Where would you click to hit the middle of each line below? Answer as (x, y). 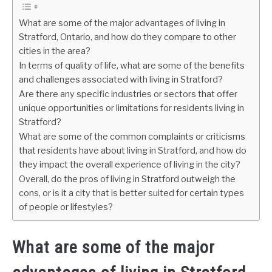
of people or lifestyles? (66, 207)
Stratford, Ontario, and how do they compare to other (127, 37)
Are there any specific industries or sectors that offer (128, 94)
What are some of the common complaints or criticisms (132, 137)
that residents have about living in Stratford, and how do (133, 151)
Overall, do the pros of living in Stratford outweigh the (127, 179)
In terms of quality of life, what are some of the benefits (132, 66)
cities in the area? (55, 51)
